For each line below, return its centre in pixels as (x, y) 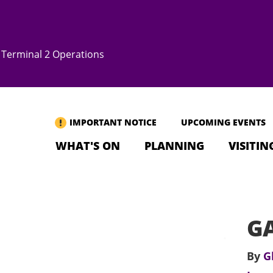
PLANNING (174, 146)
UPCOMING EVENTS (223, 122)
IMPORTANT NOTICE (113, 122)
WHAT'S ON (88, 146)
